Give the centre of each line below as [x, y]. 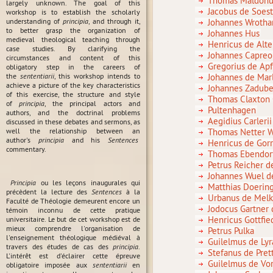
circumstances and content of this [73, 58]
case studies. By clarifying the [73, 49]
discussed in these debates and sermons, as [73, 122]
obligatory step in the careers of [73, 67]
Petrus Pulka [231, 231]
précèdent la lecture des [49, 191]
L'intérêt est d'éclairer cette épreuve [73, 255]
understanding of [35, 21]
